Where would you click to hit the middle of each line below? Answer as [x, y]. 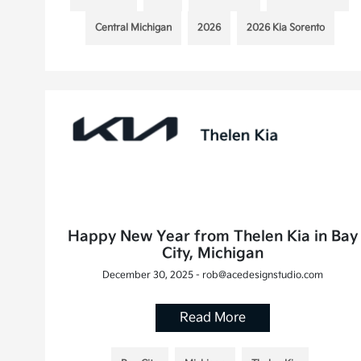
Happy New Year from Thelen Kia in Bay [213, 236]
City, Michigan [213, 253]
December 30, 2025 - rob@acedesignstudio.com [213, 275]
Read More [213, 317]
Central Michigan [133, 27]
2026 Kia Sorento [285, 27]
